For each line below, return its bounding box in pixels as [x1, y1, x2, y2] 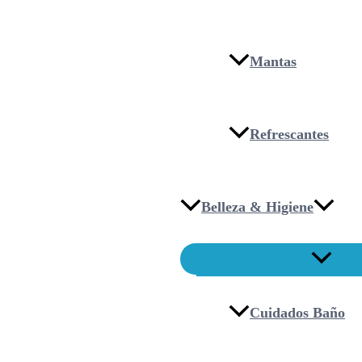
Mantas [250, 53, 297, 69]
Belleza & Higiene [201, 198, 314, 215]
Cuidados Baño [250, 304, 345, 321]
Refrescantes [250, 125, 329, 142]
